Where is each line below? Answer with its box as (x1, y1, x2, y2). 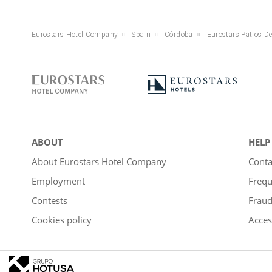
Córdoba (165, 30, 193, 39)
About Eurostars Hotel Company (32, 155, 166, 168)
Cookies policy (32, 213, 92, 226)
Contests (32, 194, 67, 206)
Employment (32, 174, 85, 187)
